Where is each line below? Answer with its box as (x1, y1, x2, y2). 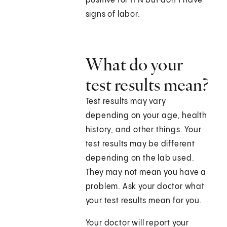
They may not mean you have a (85, 168, 207, 177)
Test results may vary (85, 97, 166, 106)
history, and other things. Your (85, 126, 202, 135)
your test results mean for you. (85, 197, 202, 206)
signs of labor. (85, 10, 140, 19)
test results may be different (85, 140, 195, 149)
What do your (85, 54, 183, 75)
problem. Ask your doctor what (85, 182, 205, 192)
